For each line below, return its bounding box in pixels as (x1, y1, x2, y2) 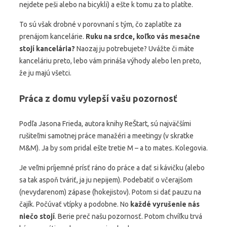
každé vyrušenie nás (130, 200, 200, 208)
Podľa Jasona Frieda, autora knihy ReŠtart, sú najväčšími (19, 120, 191, 128)
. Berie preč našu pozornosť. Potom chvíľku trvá (55, 212, 202, 220)
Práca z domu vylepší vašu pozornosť (19, 93, 177, 103)
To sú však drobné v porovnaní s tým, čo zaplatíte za (19, 20, 181, 28)
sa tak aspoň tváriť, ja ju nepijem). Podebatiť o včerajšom (19, 176, 193, 184)
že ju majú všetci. (19, 69, 71, 77)
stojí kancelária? (19, 45, 75, 53)
